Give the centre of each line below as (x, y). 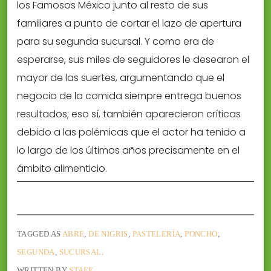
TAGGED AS (40, 233)
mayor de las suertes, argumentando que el (121, 78)
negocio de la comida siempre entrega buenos (129, 96)
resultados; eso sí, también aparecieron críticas (129, 114)
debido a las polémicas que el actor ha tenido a (131, 132)
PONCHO (201, 233)
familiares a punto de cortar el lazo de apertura (129, 24)
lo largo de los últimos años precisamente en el (128, 151)
